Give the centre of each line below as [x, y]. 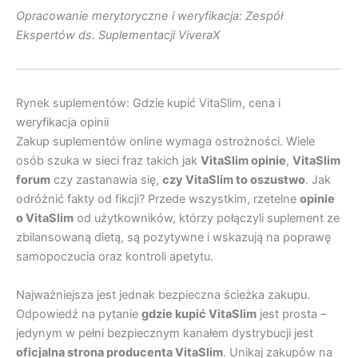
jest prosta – [291, 314]
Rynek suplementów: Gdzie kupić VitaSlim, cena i [148, 103]
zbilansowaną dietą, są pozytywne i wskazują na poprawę [173, 238]
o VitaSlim [45, 219]
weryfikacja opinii [62, 123]
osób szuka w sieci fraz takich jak [108, 161]
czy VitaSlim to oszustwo [234, 180]
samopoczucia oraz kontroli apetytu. [115, 257]
